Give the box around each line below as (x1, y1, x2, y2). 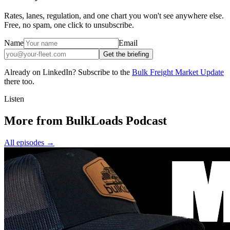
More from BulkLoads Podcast (4, 113, 167, 127)
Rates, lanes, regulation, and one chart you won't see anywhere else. (4, 11, 224, 21)
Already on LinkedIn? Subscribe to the (4, 68, 130, 77)
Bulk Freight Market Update (132, 68, 224, 77)
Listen (4, 94, 24, 104)
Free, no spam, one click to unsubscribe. (4, 21, 134, 30)
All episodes (4, 138, 44, 147)
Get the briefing (103, 50, 149, 59)
